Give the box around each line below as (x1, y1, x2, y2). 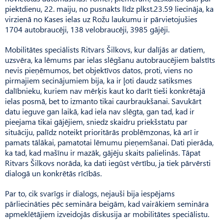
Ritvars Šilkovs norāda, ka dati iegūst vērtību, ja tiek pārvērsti (5, 157, 211, 168)
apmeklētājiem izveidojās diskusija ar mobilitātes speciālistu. (5, 208, 209, 219)
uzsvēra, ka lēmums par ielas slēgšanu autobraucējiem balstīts (5, 54, 215, 65)
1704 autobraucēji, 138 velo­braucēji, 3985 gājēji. (5, 24, 169, 34)
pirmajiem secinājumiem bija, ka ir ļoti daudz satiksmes (5, 75, 192, 85)
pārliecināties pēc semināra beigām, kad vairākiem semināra (5, 198, 209, 209)
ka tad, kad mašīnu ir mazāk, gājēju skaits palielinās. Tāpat (5, 147, 200, 158)
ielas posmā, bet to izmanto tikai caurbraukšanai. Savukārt (5, 95, 201, 106)
